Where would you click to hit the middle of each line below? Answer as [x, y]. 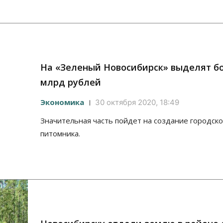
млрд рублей [71, 82]
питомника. [60, 134]
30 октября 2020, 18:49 [137, 103]
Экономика [62, 102]
